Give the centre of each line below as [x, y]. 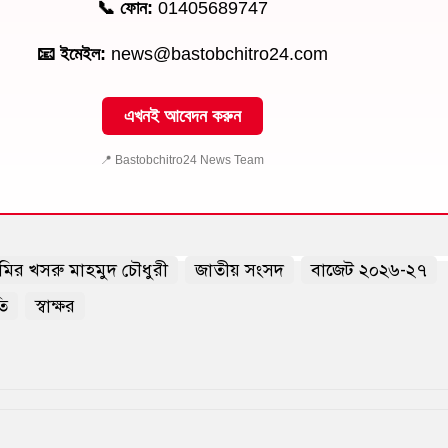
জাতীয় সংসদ [239, 269]
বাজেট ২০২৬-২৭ [369, 269]
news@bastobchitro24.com [216, 53]
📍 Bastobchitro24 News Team [182, 159]
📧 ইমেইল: [71, 53]
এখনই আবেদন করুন [182, 115]
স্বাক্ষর [55, 305]
